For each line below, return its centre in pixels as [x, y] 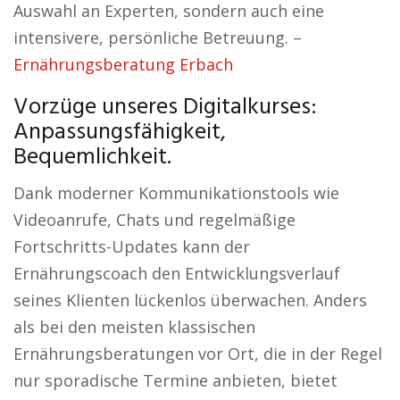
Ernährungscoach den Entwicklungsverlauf [177, 273]
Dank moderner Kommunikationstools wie [176, 193]
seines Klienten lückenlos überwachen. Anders [190, 300]
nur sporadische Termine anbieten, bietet [175, 380]
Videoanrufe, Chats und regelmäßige [154, 220]
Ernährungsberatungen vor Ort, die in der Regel [198, 354]
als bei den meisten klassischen [134, 327]
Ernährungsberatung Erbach [123, 64]
